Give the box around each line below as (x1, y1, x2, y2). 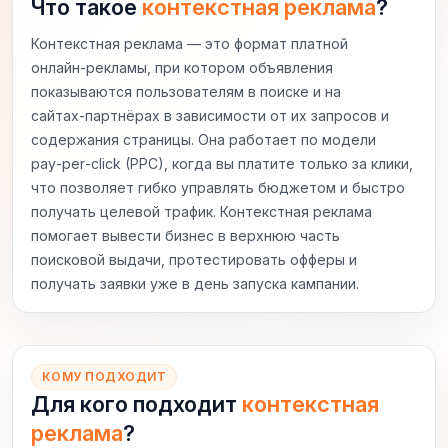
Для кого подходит (31, 391, 242, 417)
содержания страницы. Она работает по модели (31, 131, 376, 148)
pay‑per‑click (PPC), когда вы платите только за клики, (31, 155, 413, 172)
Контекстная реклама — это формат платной (31, 35, 348, 52)
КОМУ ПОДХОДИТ (42, 369, 167, 384)
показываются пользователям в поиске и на (31, 83, 341, 100)
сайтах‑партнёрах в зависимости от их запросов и (31, 107, 389, 124)
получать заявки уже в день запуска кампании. (31, 275, 359, 292)
